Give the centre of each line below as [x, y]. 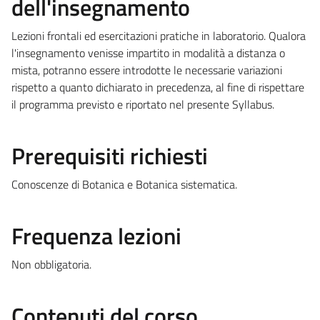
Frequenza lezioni [96, 235]
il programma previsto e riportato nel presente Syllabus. [143, 104]
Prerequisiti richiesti [110, 155]
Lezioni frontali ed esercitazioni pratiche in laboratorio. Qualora [159, 35]
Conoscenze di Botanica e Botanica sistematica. [124, 184]
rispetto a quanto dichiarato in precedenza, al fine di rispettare [158, 87]
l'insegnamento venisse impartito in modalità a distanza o [148, 52]
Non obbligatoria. [51, 264]
